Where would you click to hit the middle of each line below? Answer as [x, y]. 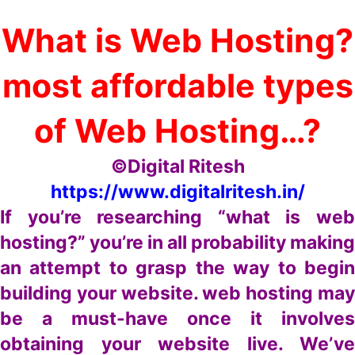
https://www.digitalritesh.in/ [177, 192]
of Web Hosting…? [177, 131]
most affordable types [177, 86]
